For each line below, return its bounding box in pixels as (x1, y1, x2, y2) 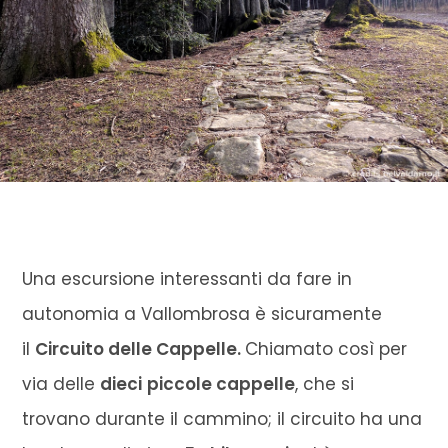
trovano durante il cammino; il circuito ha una (22, 406, 423, 431)
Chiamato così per (245, 336, 408, 361)
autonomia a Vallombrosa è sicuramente (22, 301, 383, 326)
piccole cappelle (147, 371, 296, 396)
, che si (295, 371, 355, 396)
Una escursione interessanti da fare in (22, 266, 353, 291)
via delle (22, 371, 101, 396)
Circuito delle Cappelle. (35, 336, 246, 361)
